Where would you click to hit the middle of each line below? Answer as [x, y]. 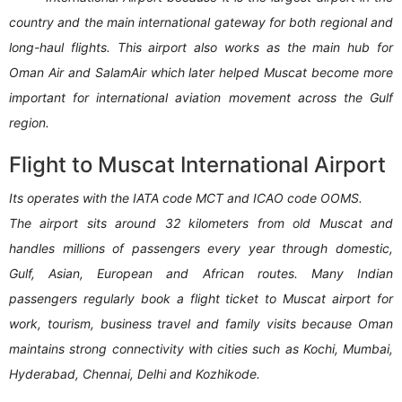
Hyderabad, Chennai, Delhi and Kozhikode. [136, 374]
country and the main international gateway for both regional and [201, 22]
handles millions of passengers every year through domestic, [201, 249]
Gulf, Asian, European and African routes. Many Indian [201, 274]
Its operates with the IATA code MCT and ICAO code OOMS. [186, 198]
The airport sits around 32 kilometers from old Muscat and [201, 223]
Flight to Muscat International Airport [200, 165]
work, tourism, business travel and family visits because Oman [201, 324]
